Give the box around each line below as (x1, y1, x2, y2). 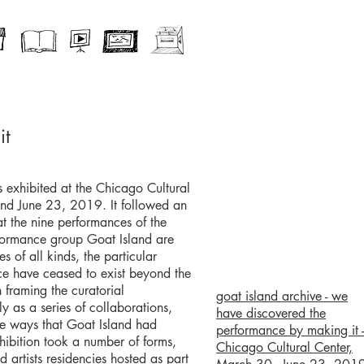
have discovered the (216, 305, 326, 322)
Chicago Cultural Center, (216, 339, 353, 356)
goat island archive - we (216, 288, 348, 305)
